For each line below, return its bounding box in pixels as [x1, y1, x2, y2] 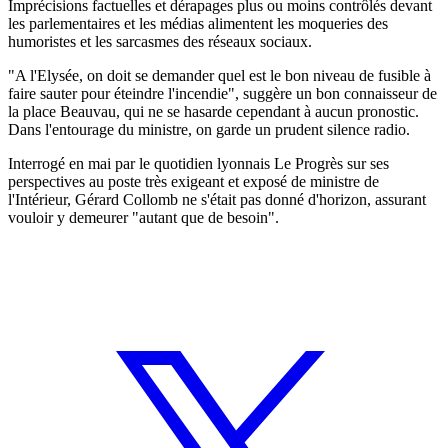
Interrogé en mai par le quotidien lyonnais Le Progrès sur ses [8, 154, 389, 172]
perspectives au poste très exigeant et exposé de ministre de [8, 172, 379, 190]
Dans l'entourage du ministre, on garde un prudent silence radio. [8, 120, 410, 138]
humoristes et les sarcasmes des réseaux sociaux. [8, 32, 312, 50]
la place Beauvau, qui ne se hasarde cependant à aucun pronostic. [8, 102, 419, 120]
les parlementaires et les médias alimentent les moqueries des [8, 14, 388, 32]
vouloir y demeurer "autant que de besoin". [8, 208, 279, 226]
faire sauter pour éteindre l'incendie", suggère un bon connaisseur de [8, 84, 437, 102]
